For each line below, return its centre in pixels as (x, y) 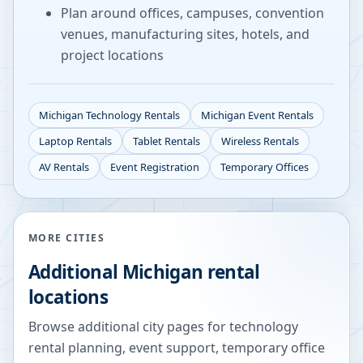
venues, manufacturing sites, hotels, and (185, 34)
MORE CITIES (67, 238)
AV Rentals (64, 167)
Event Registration (155, 167)
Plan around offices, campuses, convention (192, 13)
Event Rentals (280, 115)
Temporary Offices (265, 167)
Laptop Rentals (75, 141)
